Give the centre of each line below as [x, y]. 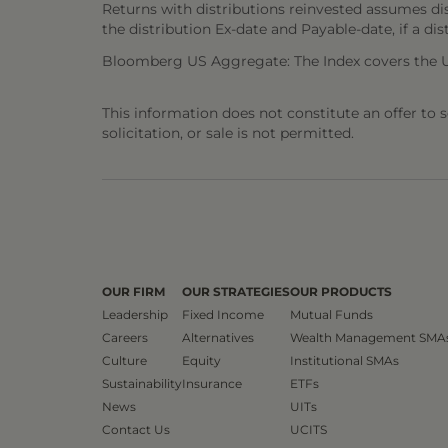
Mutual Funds [331, 314]
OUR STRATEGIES [236, 291]
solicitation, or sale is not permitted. [228, 133]
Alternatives [218, 337]
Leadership [135, 314]
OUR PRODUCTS [341, 291]
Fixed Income [223, 314]
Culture [124, 360]
